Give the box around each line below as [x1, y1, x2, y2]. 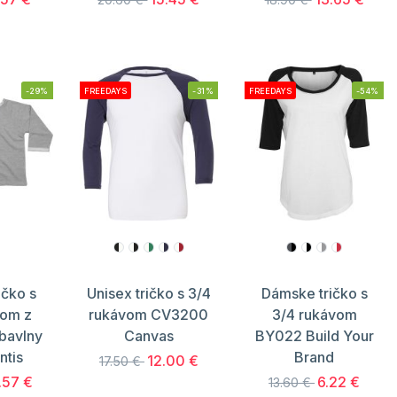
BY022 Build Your [254, 326, 374, 345]
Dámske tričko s [261, 284, 368, 302]
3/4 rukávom [271, 305, 357, 323]
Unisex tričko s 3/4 [86, 284, 211, 302]
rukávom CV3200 [89, 305, 209, 323]
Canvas [123, 326, 174, 345]
